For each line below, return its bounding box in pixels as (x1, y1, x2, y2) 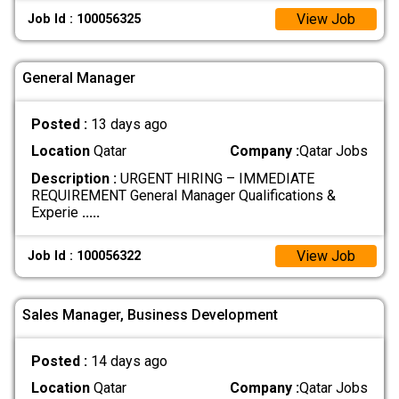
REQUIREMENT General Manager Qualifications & (30, 186, 336, 204)
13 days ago (90, 116, 167, 134)
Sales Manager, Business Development (22, 305, 278, 323)
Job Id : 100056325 (28, 11, 142, 27)
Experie (30, 203, 82, 221)
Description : (30, 169, 117, 187)
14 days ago (90, 353, 167, 370)
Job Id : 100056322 (28, 248, 142, 264)
